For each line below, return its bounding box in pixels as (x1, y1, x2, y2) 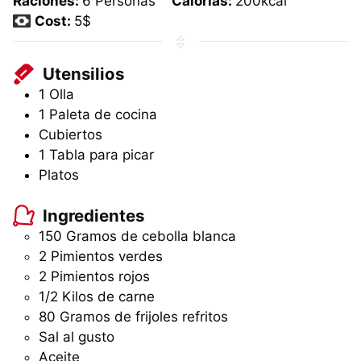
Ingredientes (38, 205, 144, 226)
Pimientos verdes (51, 247, 163, 264)
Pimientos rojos (51, 268, 150, 284)
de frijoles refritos (114, 308, 228, 325)
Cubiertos (39, 127, 102, 143)
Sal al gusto (39, 328, 114, 345)
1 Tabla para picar (39, 147, 154, 164)
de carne (98, 288, 155, 305)
